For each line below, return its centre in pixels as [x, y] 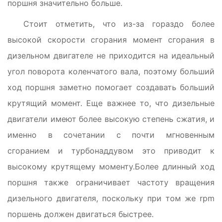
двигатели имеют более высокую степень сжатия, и [111, 119]
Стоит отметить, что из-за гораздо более [119, 24]
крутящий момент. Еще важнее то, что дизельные [111, 103]
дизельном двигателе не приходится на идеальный [111, 55]
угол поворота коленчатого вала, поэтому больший [111, 71]
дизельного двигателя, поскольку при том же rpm [111, 198]
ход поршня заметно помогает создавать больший [111, 87]
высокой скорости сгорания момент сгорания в [111, 39]
